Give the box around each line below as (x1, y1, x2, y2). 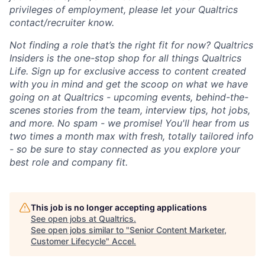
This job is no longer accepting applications (31, 202, 207, 212)
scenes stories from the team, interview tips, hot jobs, (9, 104, 250, 116)
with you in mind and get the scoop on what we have (9, 78, 248, 90)
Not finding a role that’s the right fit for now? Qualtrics (9, 39, 253, 51)
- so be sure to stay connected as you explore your (9, 143, 240, 155)
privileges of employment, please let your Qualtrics (9, 4, 238, 15)
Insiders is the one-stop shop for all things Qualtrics (9, 52, 241, 64)
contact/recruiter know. (9, 17, 114, 28)
